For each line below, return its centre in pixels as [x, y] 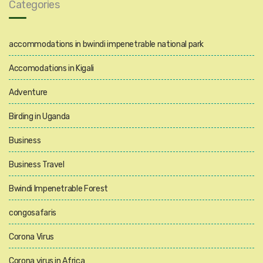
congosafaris [33, 213]
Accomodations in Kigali [51, 68]
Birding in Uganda [40, 117]
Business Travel [37, 165]
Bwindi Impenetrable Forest [58, 189]
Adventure [28, 92]
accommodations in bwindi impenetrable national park [107, 44]
